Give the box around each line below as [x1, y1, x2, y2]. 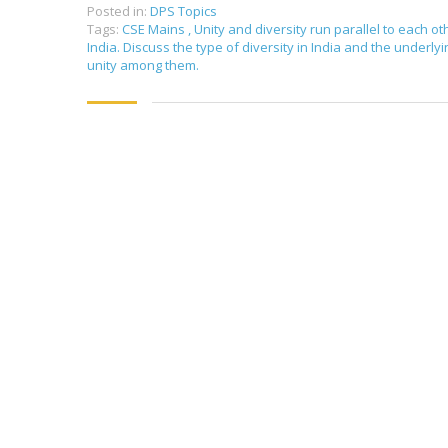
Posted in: [87, 2, 147, 20]
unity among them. [87, 56, 199, 74]
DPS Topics [150, 2, 217, 20]
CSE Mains [122, 20, 188, 38]
